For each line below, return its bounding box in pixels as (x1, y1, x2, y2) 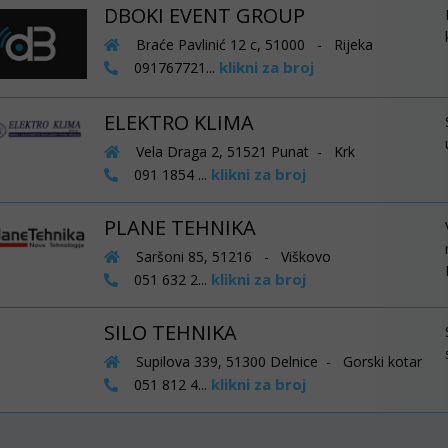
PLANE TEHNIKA (103, 214, 256, 241)
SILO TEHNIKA (103, 319, 237, 346)
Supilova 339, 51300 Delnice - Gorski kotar (131, 352, 422, 371)
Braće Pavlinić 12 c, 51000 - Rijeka (131, 35, 373, 54)
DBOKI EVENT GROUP (103, 2, 305, 29)
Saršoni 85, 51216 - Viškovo (131, 247, 331, 266)
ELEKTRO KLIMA (103, 109, 254, 136)
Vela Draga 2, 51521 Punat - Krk (131, 142, 355, 161)
